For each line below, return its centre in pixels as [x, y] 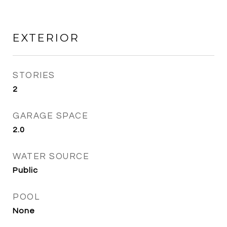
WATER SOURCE [51, 157]
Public [25, 170]
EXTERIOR [46, 38]
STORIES [34, 75]
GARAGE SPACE [50, 116]
